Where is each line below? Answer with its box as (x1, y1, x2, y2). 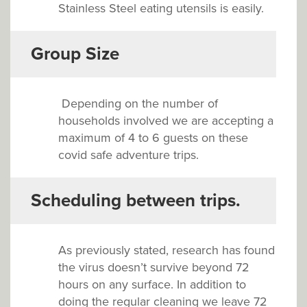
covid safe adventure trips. (58, 147, 199, 162)
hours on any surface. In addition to (58, 276, 246, 292)
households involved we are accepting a (58, 112, 273, 128)
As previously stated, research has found (58, 242, 275, 258)
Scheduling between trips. (31, 189, 241, 211)
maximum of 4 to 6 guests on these (58, 130, 248, 145)
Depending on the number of (62, 95, 218, 111)
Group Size (31, 42, 119, 64)
